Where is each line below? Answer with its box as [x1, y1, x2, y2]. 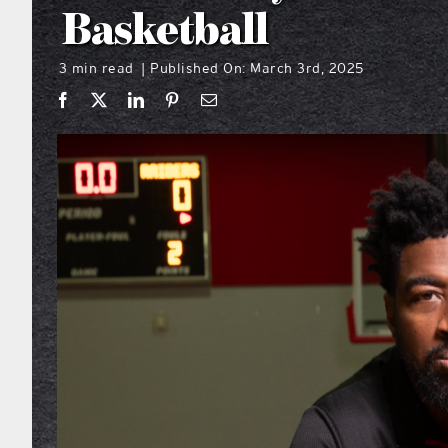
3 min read [58, 59, 134, 76]
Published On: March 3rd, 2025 [150, 59, 364, 76]
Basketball [61, 9, 268, 55]
